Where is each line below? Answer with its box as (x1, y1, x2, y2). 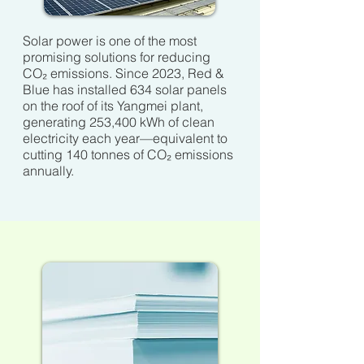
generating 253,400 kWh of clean (23, 114, 214, 130)
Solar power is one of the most (23, 32, 197, 49)
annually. (23, 162, 74, 179)
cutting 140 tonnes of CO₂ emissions (23, 146, 233, 162)
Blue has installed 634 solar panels (23, 81, 227, 97)
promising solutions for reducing (23, 49, 210, 65)
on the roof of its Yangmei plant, (23, 97, 203, 114)
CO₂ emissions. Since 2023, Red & (23, 65, 224, 81)
